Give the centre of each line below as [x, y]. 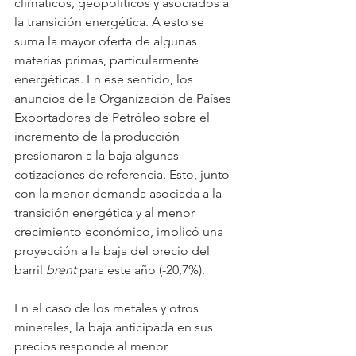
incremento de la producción [99, 136]
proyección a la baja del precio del [114, 250]
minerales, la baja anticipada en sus [115, 327]
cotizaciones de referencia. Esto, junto [124, 174]
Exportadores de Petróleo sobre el [114, 117]
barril [30, 269]
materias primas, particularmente [108, 60]
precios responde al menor [93, 346]
